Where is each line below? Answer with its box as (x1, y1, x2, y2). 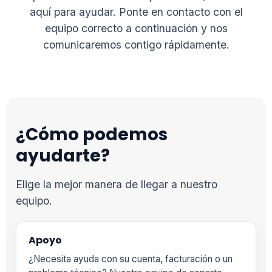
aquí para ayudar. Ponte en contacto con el (29, 5, 243, 18)
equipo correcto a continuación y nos (44, 21, 228, 35)
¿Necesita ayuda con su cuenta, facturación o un (29, 253, 233, 265)
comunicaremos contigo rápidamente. (42, 38, 229, 51)
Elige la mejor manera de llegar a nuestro (16, 177, 217, 191)
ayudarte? (16, 143, 110, 168)
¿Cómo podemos (16, 122, 168, 146)
